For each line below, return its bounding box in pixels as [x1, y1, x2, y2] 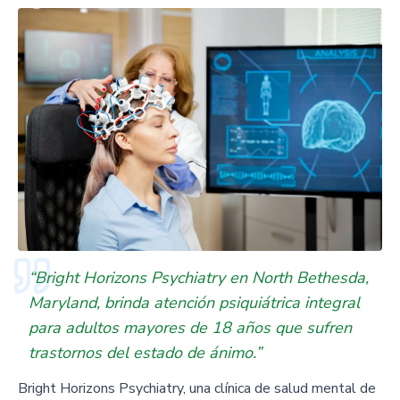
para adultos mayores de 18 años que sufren [29, 317, 352, 338]
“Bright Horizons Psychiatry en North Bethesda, [29, 267, 369, 288]
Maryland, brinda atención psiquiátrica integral [29, 292, 360, 313]
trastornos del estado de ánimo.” [29, 342, 262, 363]
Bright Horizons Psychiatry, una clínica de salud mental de [18, 379, 376, 398]
